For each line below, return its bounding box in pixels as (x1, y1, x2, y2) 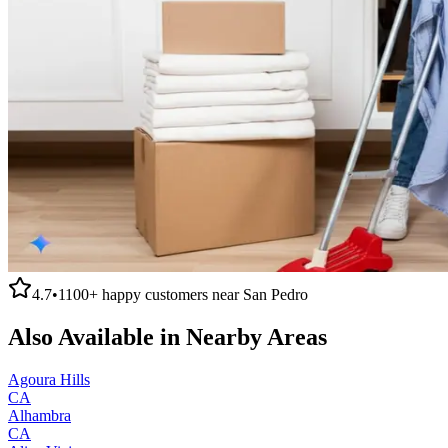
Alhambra (8, 406, 71, 424)
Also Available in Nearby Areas (8, 323, 327, 350)
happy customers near (98, 285, 243, 303)
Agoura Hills (8, 370, 90, 388)
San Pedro (243, 285, 308, 303)
